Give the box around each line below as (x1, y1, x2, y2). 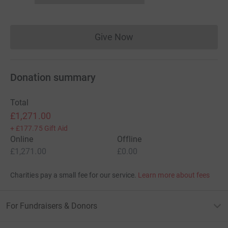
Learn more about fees (138, 170, 210, 179)
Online (10, 134, 34, 144)
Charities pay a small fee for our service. (10, 170, 136, 179)
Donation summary (10, 71, 96, 83)
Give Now (94, 31, 134, 42)
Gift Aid (44, 124, 68, 132)
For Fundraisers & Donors (6, 201, 97, 211)
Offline (117, 134, 142, 144)
